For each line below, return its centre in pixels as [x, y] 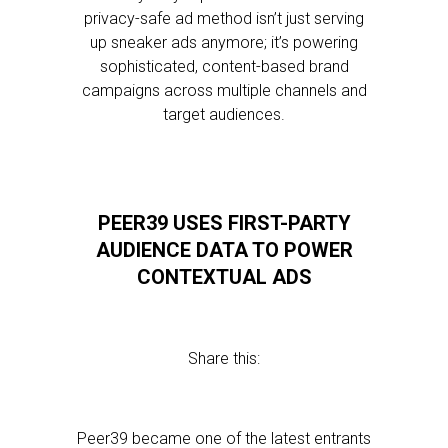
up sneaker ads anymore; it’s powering [224, 42]
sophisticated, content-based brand [224, 66]
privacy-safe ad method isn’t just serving [224, 18]
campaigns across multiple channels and [224, 90]
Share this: [224, 358]
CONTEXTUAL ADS [224, 277]
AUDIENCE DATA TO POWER [224, 250]
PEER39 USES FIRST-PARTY [224, 223]
